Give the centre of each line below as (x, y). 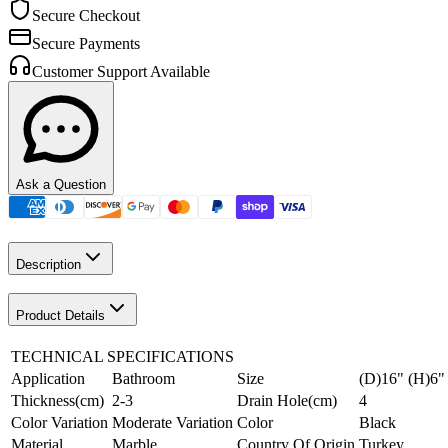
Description (48, 264)
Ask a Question (61, 185)
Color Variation (59, 423)
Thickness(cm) (57, 401)
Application (48, 379)
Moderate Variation (172, 423)
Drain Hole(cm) (287, 401)
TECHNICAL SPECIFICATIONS (122, 357)
